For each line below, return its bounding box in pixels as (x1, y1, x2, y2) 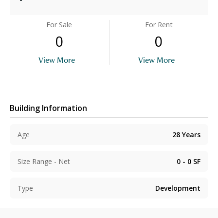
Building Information (10, 102, 87, 113)
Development (155, 183, 200, 193)
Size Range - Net (18, 157, 70, 166)
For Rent (145, 20, 173, 30)
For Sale (46, 20, 73, 30)
